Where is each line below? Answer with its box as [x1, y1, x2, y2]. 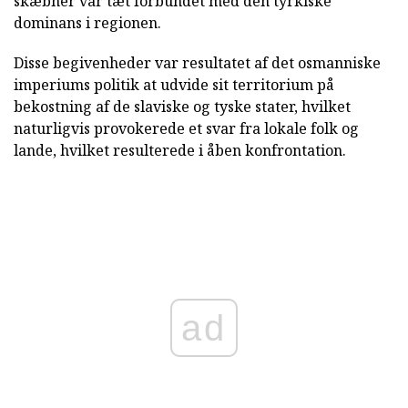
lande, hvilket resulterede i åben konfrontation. [14, 140, 346, 160]
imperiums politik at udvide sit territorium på [14, 75, 334, 95]
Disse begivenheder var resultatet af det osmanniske [14, 53, 381, 73]
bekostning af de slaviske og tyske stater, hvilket [14, 97, 351, 117]
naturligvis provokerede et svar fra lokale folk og [14, 118, 359, 138]
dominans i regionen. [14, 13, 161, 33]
